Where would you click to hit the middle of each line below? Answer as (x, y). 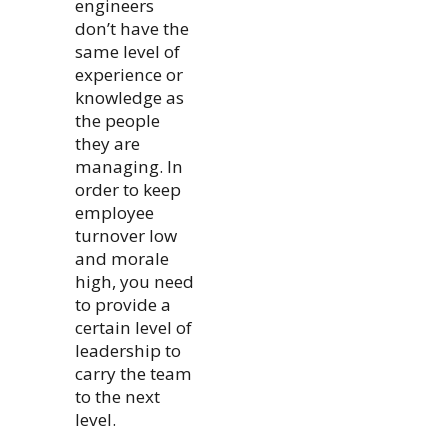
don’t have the (132, 28)
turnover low (126, 235)
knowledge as (130, 97)
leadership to (128, 350)
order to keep (128, 189)
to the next (118, 396)
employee (115, 212)
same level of (128, 51)
